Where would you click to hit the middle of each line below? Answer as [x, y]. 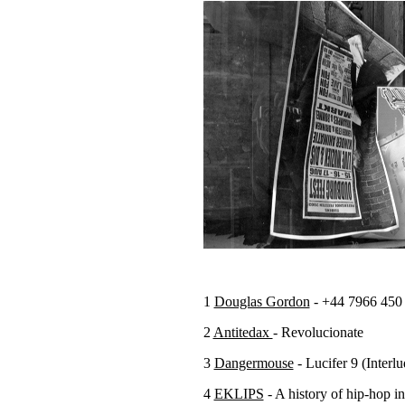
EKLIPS [239, 394]
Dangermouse [254, 363]
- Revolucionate [318, 332]
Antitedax [243, 332]
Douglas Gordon [262, 301]
